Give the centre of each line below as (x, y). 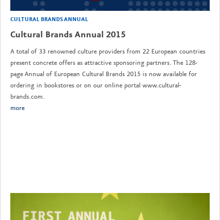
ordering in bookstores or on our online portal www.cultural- (96, 86)
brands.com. (27, 97)
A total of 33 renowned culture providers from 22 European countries (108, 52)
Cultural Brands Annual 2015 (68, 35)
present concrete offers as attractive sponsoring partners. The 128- (104, 63)
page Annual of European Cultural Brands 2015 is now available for (104, 74)
